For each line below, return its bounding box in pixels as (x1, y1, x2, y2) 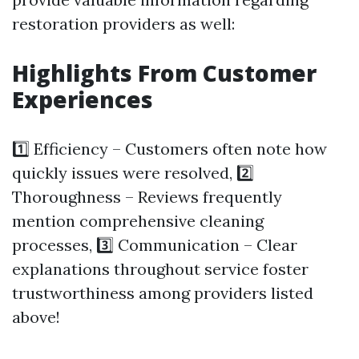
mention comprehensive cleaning (12, 211, 264, 231)
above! (12, 307, 60, 327)
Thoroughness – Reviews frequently (12, 187, 282, 207)
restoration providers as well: (12, 14, 235, 34)
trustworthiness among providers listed (12, 283, 313, 303)
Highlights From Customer (12, 58, 317, 88)
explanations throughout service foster (12, 259, 309, 279)
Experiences (12, 84, 153, 115)
